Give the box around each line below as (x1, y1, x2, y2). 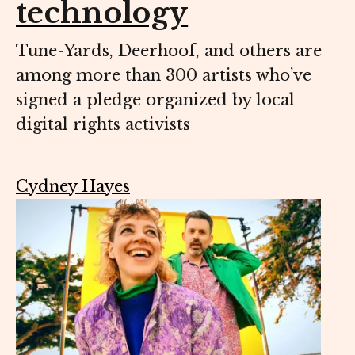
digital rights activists (16, 115, 190, 135)
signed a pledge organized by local (16, 90, 295, 110)
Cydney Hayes (16, 177, 130, 197)
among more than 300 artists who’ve (16, 66, 311, 86)
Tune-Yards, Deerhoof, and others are (16, 41, 322, 61)
